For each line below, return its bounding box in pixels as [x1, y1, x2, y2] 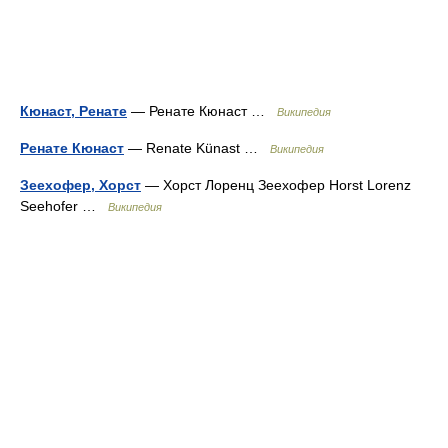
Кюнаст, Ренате [20, 103, 127, 119]
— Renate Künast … [124, 140, 270, 156]
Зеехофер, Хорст [20, 177, 141, 193]
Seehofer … [20, 198, 108, 214]
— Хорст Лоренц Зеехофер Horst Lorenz [141, 177, 411, 193]
